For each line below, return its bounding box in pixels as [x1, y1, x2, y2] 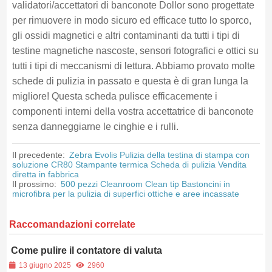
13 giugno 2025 [19, 261, 72, 270]
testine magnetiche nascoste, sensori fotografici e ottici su [12, 46, 259, 56]
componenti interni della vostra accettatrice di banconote [12, 106, 254, 117]
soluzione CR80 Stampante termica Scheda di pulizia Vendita [12, 160, 246, 169]
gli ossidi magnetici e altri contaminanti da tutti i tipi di [12, 30, 240, 41]
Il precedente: [12, 150, 67, 160]
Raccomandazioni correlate [9, 219, 136, 229]
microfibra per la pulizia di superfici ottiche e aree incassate [12, 189, 239, 199]
